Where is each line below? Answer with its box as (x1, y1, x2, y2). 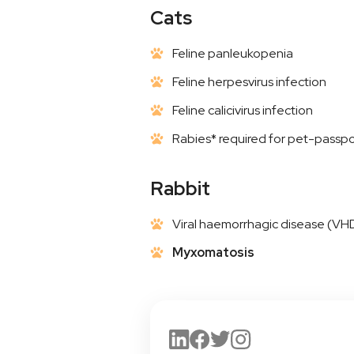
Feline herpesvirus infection (171, 73, 326, 90)
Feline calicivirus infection (171, 101, 313, 119)
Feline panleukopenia (171, 44, 293, 62)
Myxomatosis (171, 243, 254, 261)
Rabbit (149, 175, 210, 201)
